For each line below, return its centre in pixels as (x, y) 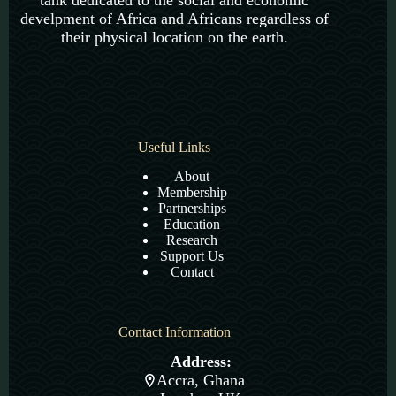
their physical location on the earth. (174, 37)
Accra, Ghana (201, 381)
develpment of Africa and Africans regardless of (174, 19)
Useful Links (175, 147)
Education (192, 224)
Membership (192, 192)
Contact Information (174, 331)
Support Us (192, 255)
